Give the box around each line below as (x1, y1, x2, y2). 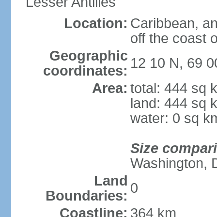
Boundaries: (45, 188, 128, 203)
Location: (63, 15, 128, 31)
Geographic (49, 48, 128, 63)
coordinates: (43, 63, 128, 78)
